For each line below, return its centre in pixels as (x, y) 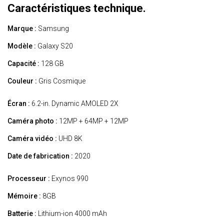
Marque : (22, 29)
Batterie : (22, 214)
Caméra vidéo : (32, 139)
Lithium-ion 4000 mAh (72, 214)
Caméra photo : (32, 121)
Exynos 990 (69, 179)
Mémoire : (24, 196)
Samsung (53, 29)
